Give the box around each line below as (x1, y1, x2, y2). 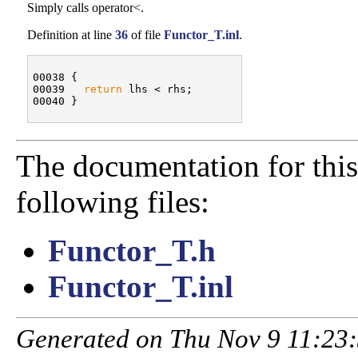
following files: (16, 185, 209, 220)
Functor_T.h (48, 233, 216, 268)
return (84, 83, 122, 96)
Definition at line (27, 28, 115, 42)
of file (128, 28, 164, 42)
